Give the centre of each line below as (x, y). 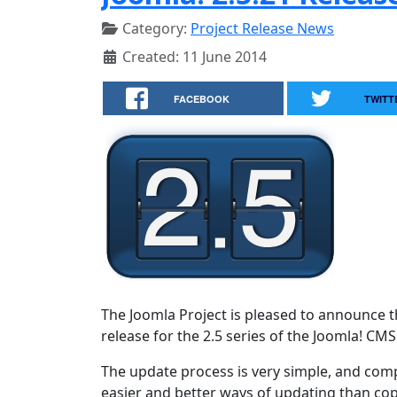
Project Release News (262, 28)
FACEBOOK (202, 99)
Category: (155, 28)
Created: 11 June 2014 (195, 57)
